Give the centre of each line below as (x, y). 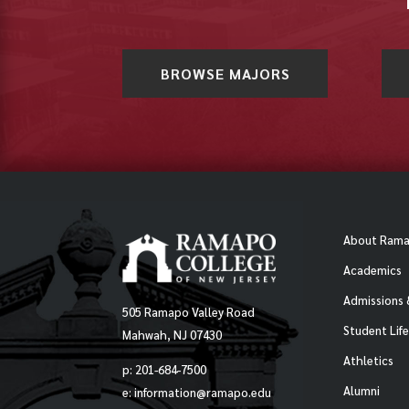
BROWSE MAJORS (225, 74)
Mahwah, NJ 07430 (172, 334)
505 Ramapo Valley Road (188, 311)
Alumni (361, 391)
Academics (372, 270)
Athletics (368, 361)
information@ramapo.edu (202, 392)
